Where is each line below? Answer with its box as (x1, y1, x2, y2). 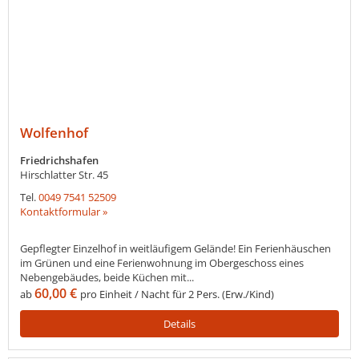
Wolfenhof (20, 123, 88, 142)
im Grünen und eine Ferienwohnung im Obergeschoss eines (20, 256, 304, 270)
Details (163, 317, 196, 331)
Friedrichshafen (20, 153, 99, 167)
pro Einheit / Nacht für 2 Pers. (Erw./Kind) (80, 287, 274, 301)
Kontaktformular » (20, 204, 107, 219)
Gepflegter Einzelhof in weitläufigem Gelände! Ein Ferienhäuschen (20, 241, 331, 256)
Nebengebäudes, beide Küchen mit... (20, 270, 194, 284)
